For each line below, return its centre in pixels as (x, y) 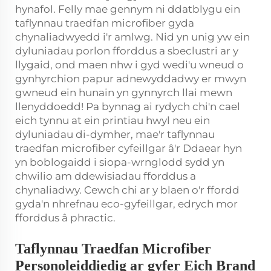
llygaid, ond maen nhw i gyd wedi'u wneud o (129, 65)
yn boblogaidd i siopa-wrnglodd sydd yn (120, 162)
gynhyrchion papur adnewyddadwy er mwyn (131, 79)
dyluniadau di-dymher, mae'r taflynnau (115, 134)
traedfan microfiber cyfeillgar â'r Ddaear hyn (129, 148)
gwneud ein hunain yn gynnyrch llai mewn (124, 93)
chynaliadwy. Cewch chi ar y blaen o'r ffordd (127, 190)
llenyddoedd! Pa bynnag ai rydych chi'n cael (128, 106)
